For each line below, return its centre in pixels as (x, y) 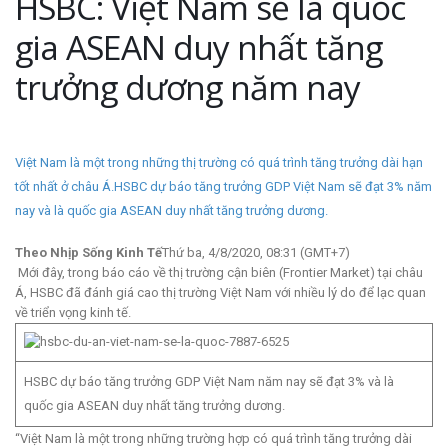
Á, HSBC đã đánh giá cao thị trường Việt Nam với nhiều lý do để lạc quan (220, 292)
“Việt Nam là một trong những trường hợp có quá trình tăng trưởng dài (213, 438)
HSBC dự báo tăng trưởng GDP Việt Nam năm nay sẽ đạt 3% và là (209, 381)
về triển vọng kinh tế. (73, 312)
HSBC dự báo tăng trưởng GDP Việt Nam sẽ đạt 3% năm (273, 186)
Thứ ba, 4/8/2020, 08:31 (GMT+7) (256, 252)
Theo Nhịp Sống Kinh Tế (88, 252)
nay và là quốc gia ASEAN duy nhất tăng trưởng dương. (171, 210)
